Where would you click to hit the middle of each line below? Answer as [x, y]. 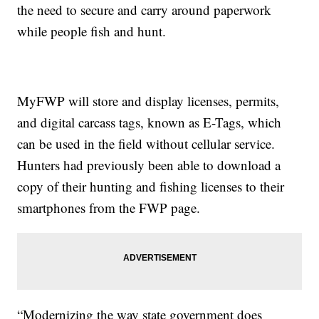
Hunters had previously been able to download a [149, 165]
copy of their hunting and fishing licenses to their [151, 187]
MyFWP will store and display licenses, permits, [148, 101]
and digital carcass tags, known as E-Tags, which [150, 122]
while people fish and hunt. [92, 31]
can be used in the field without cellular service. [146, 144]
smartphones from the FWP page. [109, 208]
